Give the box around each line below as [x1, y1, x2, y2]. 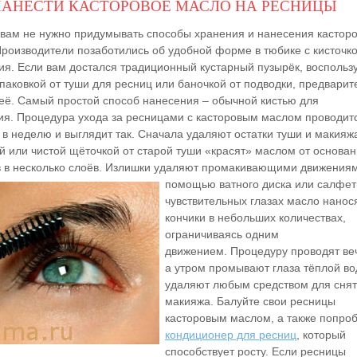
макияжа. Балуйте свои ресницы [165, 294, 335, 308]
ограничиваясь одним [165, 227, 279, 241]
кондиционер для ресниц [165, 328, 296, 341]
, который [296, 328, 346, 341]
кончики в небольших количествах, [165, 210, 346, 224]
